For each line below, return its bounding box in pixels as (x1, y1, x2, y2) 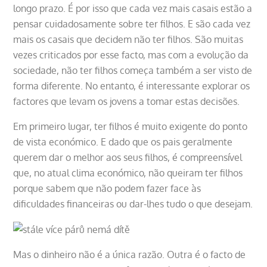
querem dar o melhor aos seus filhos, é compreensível (13, 151, 243, 163)
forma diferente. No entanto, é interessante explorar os (13, 79, 250, 92)
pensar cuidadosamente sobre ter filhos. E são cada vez (13, 17, 251, 30)
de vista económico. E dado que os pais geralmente (13, 135, 233, 148)
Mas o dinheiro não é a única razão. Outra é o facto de (13, 249, 246, 260)
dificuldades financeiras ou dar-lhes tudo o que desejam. (13, 197, 253, 210)
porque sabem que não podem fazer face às (13, 182, 201, 194)
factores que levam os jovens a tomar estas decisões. (13, 95, 240, 107)
